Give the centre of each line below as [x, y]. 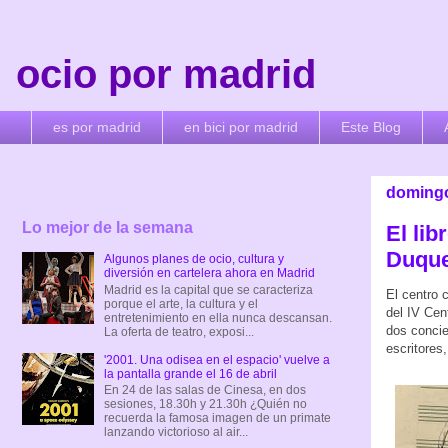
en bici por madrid [241, 127]
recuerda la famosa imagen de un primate [217, 418]
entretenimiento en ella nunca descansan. [217, 317]
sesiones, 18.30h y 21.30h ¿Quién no [205, 404]
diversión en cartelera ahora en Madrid [209, 273]
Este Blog [371, 127]
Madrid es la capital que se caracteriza [208, 289]
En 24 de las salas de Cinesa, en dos [204, 390]
